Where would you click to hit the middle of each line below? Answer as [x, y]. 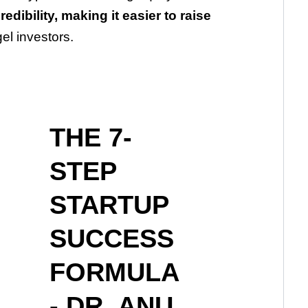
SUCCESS [111, 239]
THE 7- [90, 138]
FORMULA [114, 273]
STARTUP [109, 205]
